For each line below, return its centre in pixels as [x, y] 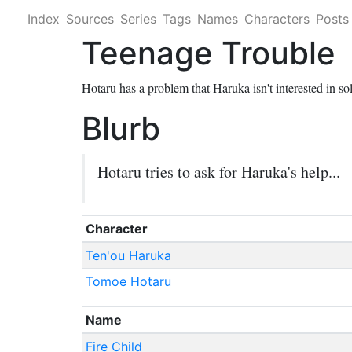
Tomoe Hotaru [128, 281]
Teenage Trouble [209, 53]
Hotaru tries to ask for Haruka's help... [219, 172]
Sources [90, 19]
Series [138, 19]
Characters [277, 19]
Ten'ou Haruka [128, 255]
